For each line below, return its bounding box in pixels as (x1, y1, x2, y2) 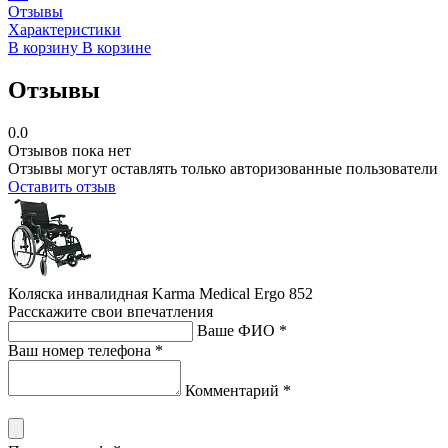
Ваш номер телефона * (8, 341, 163, 359)
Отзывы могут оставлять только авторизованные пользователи (8, 159, 438, 177)
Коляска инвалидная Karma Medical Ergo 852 (8, 284, 313, 302)
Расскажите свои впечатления (8, 302, 213, 320)
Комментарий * (185, 381, 291, 399)
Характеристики (8, 21, 121, 39)
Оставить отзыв (8, 177, 116, 195)
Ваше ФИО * (197, 321, 287, 339)
